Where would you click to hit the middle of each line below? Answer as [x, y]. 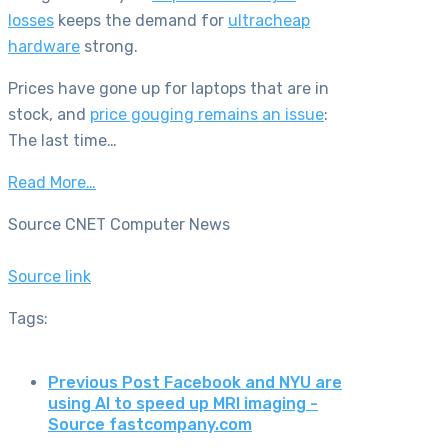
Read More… [52, 183]
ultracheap [269, 21]
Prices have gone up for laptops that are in [168, 89]
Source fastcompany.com [150, 424]
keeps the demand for [141, 21]
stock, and [49, 115]
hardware [44, 47]
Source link [49, 277]
